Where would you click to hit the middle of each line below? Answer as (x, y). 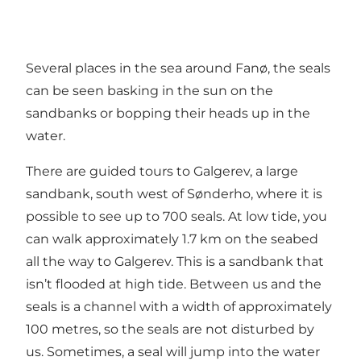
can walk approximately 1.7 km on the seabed (172, 239)
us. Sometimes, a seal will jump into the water (173, 351)
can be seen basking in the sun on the (149, 90)
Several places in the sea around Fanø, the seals (178, 68)
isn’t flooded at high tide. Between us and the (174, 284)
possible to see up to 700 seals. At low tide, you (176, 216)
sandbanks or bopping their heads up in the (168, 113)
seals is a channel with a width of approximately (179, 306)
